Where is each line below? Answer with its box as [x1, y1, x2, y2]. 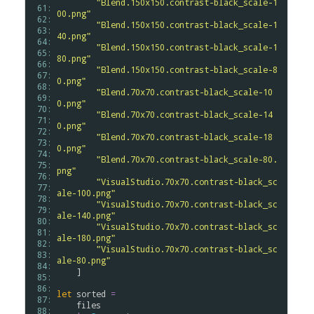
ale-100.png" [57, 187, 116, 198]
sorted [76, 288, 106, 299]
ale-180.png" [57, 232, 116, 243]
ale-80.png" [57, 254, 111, 266]
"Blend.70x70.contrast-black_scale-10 [96, 86, 273, 97]
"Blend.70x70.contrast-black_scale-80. [96, 153, 278, 165]
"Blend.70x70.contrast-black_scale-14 [96, 109, 273, 120]
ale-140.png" [57, 210, 116, 221]
